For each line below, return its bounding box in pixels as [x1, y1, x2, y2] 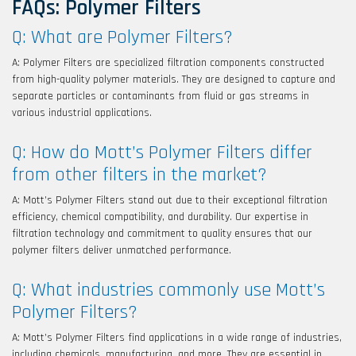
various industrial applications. [12, 106, 152, 121]
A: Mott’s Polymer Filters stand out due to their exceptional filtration [12, 193, 327, 208]
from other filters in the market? [12, 163, 267, 188]
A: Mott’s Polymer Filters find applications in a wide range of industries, [12, 331, 342, 346]
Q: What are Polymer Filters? [12, 25, 233, 50]
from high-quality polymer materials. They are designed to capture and [12, 72, 335, 87]
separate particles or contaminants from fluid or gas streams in [12, 89, 309, 104]
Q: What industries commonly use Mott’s [12, 278, 325, 303]
